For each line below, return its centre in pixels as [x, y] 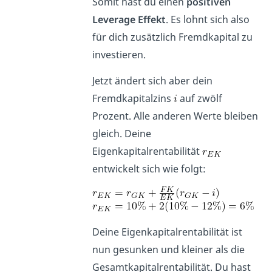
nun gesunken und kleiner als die [169, 250]
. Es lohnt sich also [208, 20]
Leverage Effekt [129, 20]
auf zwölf [200, 99]
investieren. [119, 55]
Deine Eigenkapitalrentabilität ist [168, 232]
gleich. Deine [122, 134]
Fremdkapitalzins [133, 99]
